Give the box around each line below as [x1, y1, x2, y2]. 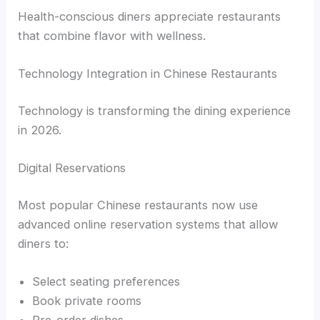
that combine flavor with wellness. [18, 28, 206, 43]
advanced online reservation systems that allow [18, 216, 279, 231]
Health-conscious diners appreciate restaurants [18, 9, 281, 24]
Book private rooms [32, 293, 142, 308]
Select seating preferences [32, 274, 181, 289]
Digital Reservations [18, 160, 126, 175]
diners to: [18, 236, 69, 251]
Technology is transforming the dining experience [18, 103, 291, 118]
